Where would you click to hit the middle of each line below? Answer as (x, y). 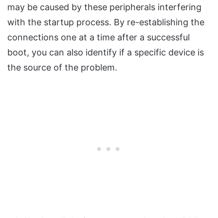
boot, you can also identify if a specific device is (106, 53)
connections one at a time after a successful (99, 37)
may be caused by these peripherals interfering (104, 7)
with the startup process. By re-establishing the (106, 22)
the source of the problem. (62, 68)
